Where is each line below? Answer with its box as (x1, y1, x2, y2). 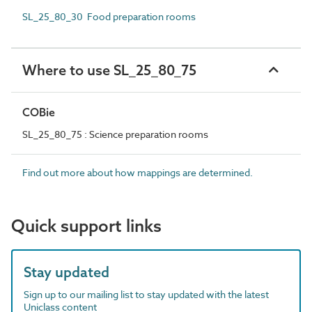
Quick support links (11, 215, 162, 236)
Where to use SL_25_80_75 (22, 61, 196, 79)
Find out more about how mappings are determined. (22, 166, 253, 179)
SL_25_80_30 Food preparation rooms (22, 10, 196, 23)
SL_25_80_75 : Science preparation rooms (22, 127, 208, 141)
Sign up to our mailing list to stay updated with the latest (24, 288, 269, 301)
